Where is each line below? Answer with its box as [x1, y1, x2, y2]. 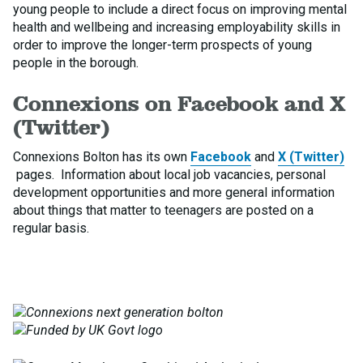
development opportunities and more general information [13, 185, 335, 200]
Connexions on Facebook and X [13, 90, 345, 117]
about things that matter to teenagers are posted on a [13, 203, 314, 218]
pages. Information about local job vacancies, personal [13, 167, 326, 182]
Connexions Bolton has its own [13, 149, 190, 164]
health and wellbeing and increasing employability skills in [13, 19, 340, 35]
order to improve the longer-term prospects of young [13, 37, 312, 53]
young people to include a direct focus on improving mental [13, 2, 347, 17]
